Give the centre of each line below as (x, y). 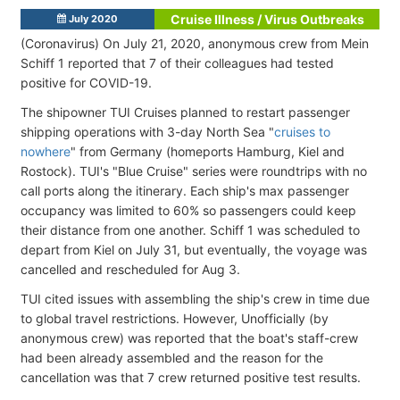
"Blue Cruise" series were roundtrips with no (240, 171)
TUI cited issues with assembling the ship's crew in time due (195, 298)
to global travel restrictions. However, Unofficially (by (175, 318)
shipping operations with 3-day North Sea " (147, 131)
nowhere (46, 151)
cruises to (302, 131)
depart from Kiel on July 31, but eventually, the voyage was (194, 249)
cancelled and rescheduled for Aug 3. (130, 269)
